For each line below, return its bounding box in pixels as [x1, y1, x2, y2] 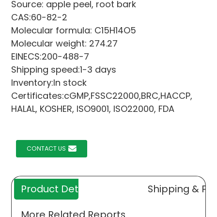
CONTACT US [26, 144, 66, 153]
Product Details [20, 182, 94, 196]
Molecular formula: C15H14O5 [11, 24, 136, 36]
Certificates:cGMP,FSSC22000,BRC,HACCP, [11, 89, 192, 102]
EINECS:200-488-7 [11, 50, 89, 62]
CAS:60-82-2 [11, 11, 67, 23]
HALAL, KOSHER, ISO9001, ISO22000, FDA [11, 102, 174, 115]
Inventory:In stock [11, 76, 87, 89]
